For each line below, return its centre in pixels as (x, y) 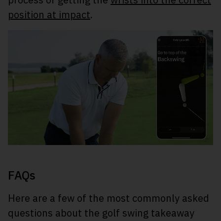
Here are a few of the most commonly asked (109, 198)
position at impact (49, 15)
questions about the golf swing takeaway (101, 213)
